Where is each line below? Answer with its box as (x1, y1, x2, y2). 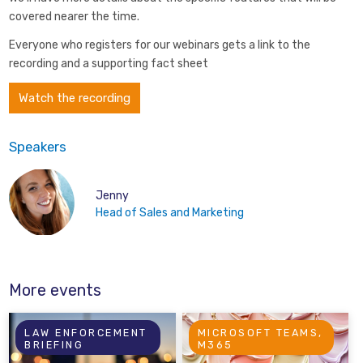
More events (9, 281, 102, 300)
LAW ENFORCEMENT (24, 326, 147, 339)
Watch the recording (19, 91, 131, 105)
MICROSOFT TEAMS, (197, 326, 323, 339)
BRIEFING (24, 338, 84, 351)
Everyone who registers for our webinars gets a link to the (9, 38, 311, 52)
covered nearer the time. (9, 10, 140, 23)
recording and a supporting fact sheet (9, 57, 209, 70)
